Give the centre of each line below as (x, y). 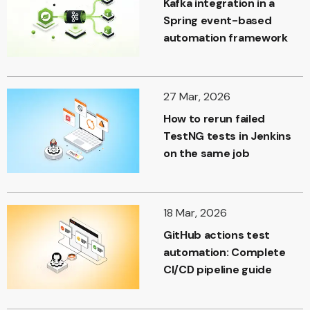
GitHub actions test (217, 235)
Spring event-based (218, 20)
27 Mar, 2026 (197, 97)
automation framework (226, 37)
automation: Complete (225, 252)
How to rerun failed (214, 119)
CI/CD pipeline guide (218, 269)
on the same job (207, 154)
